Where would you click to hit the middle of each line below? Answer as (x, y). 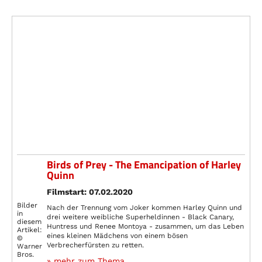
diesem (29, 222)
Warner (30, 247)
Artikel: (30, 230)
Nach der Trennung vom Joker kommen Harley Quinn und (144, 207)
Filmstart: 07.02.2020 (90, 192)
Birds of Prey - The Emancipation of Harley (144, 164)
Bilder (27, 206)
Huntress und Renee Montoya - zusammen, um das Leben (145, 226)
